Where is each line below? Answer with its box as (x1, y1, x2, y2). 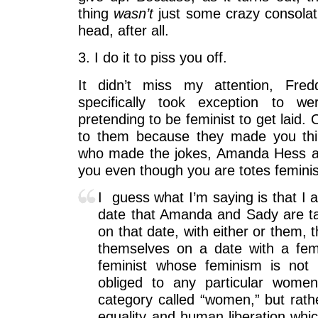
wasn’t (113, 4, 153, 21)
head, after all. (77, 21, 169, 38)
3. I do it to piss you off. (77, 49, 227, 66)
